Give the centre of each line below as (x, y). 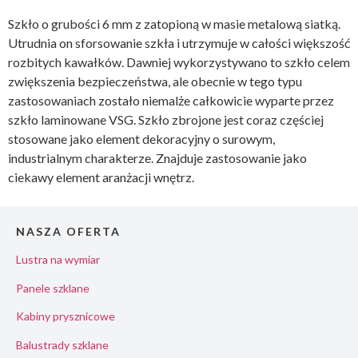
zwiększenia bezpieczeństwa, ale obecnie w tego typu (155, 81)
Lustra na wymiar (58, 260)
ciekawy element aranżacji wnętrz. (101, 177)
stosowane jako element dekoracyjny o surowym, (141, 138)
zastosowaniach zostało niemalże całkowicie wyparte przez (171, 100)
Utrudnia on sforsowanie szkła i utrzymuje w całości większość (179, 42)
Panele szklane (53, 288)
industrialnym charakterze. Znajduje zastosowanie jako (157, 157)
